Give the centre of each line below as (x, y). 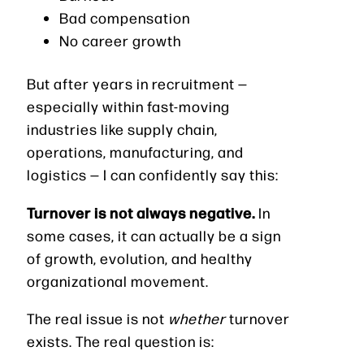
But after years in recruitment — (137, 84)
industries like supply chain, (122, 129)
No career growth (120, 41)
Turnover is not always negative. (141, 212)
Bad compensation (125, 18)
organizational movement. (118, 281)
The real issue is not (97, 318)
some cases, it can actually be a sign (154, 236)
